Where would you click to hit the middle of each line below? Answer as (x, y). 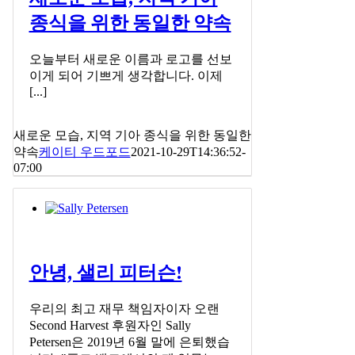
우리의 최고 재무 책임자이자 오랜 (124, 308)
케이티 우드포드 (84, 152)
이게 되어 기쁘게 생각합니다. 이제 (126, 76)
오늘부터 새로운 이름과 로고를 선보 (130, 59)
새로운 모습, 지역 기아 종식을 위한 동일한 (132, 136)
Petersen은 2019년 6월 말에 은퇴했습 (129, 342)
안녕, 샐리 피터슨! (105, 274)
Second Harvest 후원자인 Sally (110, 325)
